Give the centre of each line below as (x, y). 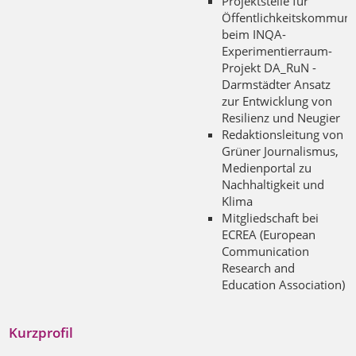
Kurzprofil (41, 332)
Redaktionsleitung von (282, 135)
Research (248, 268)
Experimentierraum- (277, 51)
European (289, 235)
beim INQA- (254, 35)
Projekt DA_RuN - (269, 68)
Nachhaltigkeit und (273, 185)
